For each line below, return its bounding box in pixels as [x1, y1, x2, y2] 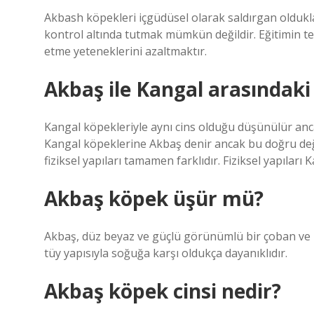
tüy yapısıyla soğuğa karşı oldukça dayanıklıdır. [44, 245, 287, 261]
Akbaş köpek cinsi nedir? [44, 278, 281, 304]
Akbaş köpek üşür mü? [44, 185, 264, 212]
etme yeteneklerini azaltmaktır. [44, 43, 207, 59]
